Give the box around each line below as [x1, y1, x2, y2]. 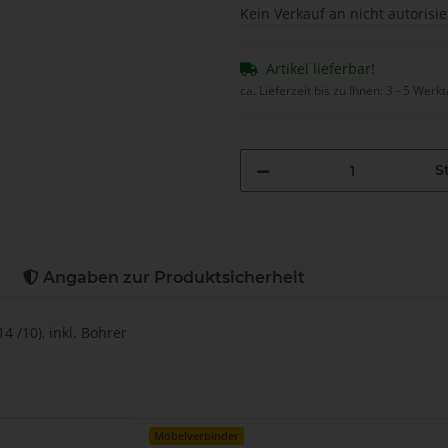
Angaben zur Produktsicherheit [39, 268, 305, 288]
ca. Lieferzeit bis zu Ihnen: [240, 82, 386, 100]
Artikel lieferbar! [266, 59, 375, 79]
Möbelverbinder [154, 429, 240, 444]
